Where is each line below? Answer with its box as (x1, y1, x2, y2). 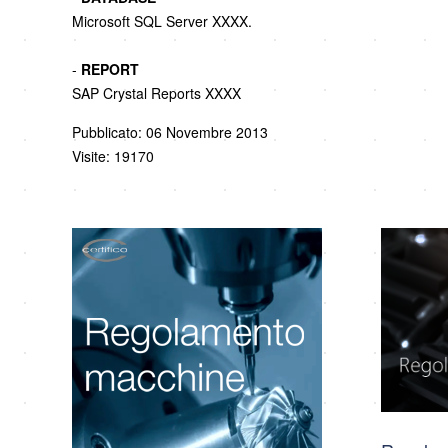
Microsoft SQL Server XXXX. (72, 11, 252, 32)
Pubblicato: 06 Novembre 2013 (72, 122, 268, 143)
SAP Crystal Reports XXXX (72, 83, 241, 104)
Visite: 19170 (72, 146, 154, 167)
